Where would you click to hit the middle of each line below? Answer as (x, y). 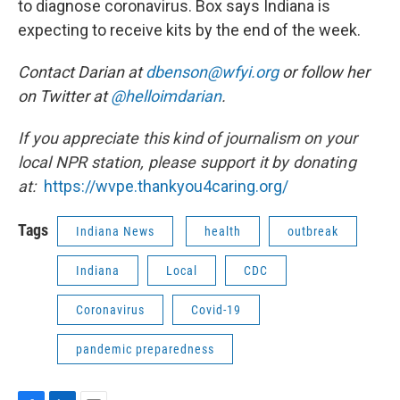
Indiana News (115, 231)
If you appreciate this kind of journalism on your (188, 138)
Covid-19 (216, 310)
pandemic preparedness (145, 349)
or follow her (324, 72)
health (223, 231)
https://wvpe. (91, 186)
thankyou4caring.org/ (213, 186)
